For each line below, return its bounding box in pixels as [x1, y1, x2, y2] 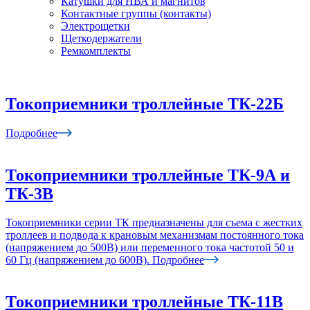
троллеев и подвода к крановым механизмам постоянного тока [6, 229, 304, 241]
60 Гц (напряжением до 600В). [6, 254, 149, 266]
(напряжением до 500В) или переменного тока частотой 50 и [6, 241, 294, 254]
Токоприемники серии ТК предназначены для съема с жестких [6, 217, 302, 229]
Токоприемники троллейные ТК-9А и [6, 165, 290, 184]
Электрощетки [61, 19, 130, 32]
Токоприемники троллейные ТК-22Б [6, 94, 284, 113]
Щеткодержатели [61, 32, 142, 44]
